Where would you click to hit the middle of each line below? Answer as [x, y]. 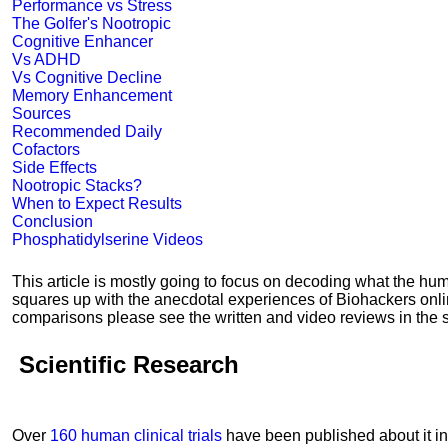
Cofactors [46, 149]
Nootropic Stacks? [77, 185]
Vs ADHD [46, 59]
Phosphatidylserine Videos [107, 239]
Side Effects [54, 167]
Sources [41, 113]
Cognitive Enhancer [82, 41]
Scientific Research [125, 364]
